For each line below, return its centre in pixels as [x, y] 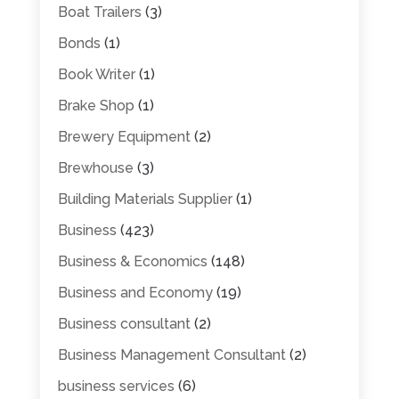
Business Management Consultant [171, 354]
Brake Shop [96, 105]
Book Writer [96, 74]
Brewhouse [95, 167]
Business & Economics [132, 261]
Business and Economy [135, 292]
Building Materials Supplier [145, 199]
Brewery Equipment [124, 136]
